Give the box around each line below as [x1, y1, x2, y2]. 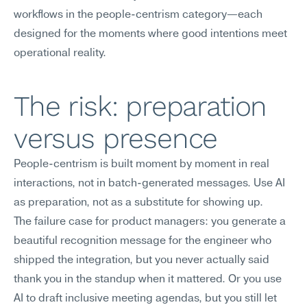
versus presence [14, 122, 218, 155]
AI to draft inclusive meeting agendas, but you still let [14, 293, 277, 304]
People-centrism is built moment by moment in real [14, 159, 269, 170]
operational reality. [14, 48, 106, 59]
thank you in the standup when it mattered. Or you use [14, 274, 282, 285]
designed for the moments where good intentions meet [14, 29, 287, 40]
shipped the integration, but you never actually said [14, 255, 269, 266]
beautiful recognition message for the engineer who [14, 236, 271, 247]
